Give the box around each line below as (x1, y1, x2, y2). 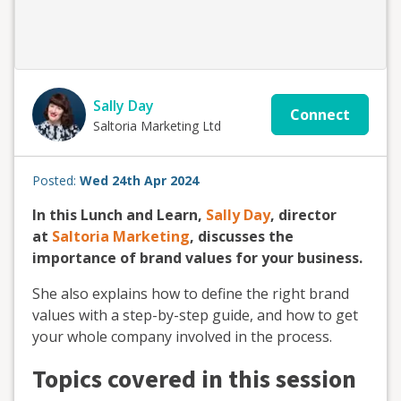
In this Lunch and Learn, (32, 205, 202, 225)
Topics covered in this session (32, 362, 356, 397)
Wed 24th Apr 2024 (80, 172, 199, 189)
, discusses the (190, 226, 294, 246)
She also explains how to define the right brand (32, 284, 349, 303)
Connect (290, 105, 350, 124)
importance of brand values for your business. (32, 248, 363, 268)
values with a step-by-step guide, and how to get (32, 305, 358, 325)
